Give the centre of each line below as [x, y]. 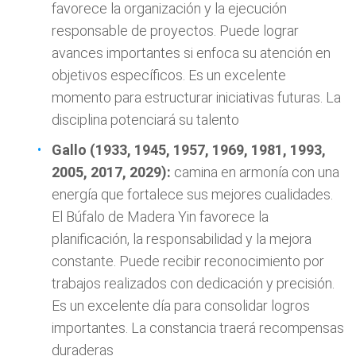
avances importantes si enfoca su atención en [191, 53]
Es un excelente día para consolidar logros [181, 306]
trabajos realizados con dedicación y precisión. [193, 283]
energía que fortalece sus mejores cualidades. [192, 194]
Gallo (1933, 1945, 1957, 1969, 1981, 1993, [189, 150]
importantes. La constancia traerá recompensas [198, 328]
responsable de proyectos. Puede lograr [175, 31]
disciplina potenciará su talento [145, 120]
